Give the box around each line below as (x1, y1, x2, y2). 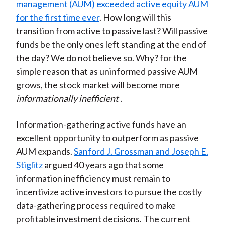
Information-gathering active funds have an (16, 119, 186, 130)
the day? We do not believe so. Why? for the (16, 52, 187, 64)
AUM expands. (16, 146, 74, 157)
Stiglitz (16, 159, 43, 171)
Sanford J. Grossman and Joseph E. (73, 146, 208, 157)
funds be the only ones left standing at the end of (16, 39, 206, 50)
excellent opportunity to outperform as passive (16, 132, 199, 144)
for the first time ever (16, 12, 99, 23)
